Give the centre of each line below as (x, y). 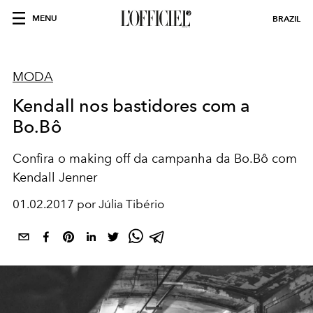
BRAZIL (286, 19)
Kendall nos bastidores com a (132, 105)
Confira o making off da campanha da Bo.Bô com (155, 159)
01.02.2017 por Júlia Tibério (88, 204)
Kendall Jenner (55, 177)
